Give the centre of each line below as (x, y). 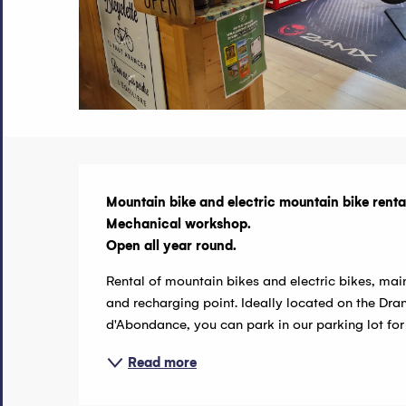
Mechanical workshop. (179, 223)
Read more (163, 362)
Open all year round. (172, 245)
